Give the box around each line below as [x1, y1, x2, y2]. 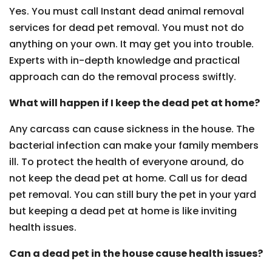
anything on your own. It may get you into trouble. [9, 37, 254, 51]
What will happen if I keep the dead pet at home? [9, 96, 260, 110]
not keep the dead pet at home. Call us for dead [9, 171, 247, 185]
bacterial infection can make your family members [9, 138, 259, 152]
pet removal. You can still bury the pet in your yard [9, 188, 256, 202]
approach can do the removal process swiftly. [9, 70, 236, 84]
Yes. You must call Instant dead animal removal [9, 4, 244, 18]
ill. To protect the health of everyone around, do [9, 155, 244, 169]
